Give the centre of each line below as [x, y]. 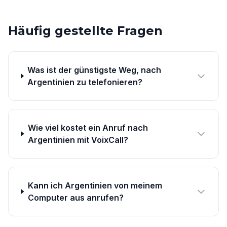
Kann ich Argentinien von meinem [95, 185]
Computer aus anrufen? [76, 198]
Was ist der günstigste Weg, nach [94, 70]
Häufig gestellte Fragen [85, 31]
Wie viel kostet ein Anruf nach [88, 128]
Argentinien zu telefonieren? [85, 82]
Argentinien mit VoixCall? [78, 140]
